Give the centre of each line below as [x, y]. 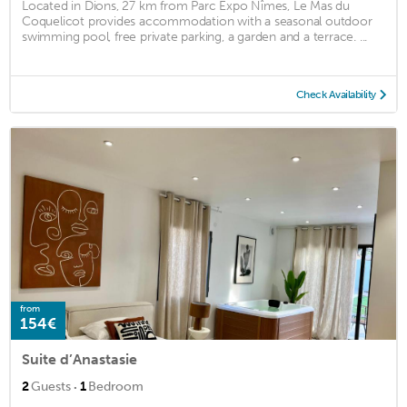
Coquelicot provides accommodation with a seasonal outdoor [197, 21]
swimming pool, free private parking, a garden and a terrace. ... [195, 36]
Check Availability [336, 94]
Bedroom [116, 386]
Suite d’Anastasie [79, 359]
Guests [51, 386]
